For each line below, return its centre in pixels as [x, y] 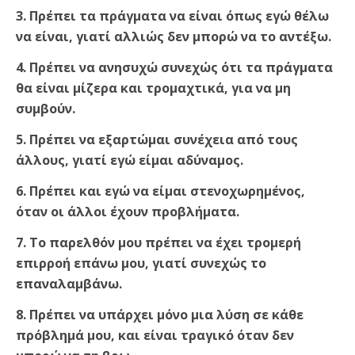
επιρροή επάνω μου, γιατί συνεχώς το [141, 263]
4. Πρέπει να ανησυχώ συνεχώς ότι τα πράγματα [174, 68]
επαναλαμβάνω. [69, 284]
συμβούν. [46, 109]
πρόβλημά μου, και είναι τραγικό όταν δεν [155, 336]
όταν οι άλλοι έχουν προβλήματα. [128, 212]
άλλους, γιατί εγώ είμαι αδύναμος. [130, 160]
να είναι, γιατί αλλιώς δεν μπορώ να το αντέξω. [174, 37]
